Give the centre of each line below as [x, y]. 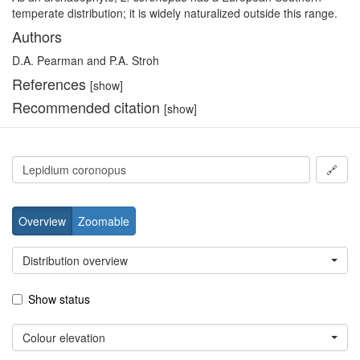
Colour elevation [64, 338]
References [51, 84]
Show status [59, 299]
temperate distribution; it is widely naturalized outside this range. [175, 13]
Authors [37, 37]
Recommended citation [88, 107]
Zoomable [104, 221]
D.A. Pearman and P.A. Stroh [86, 61]
